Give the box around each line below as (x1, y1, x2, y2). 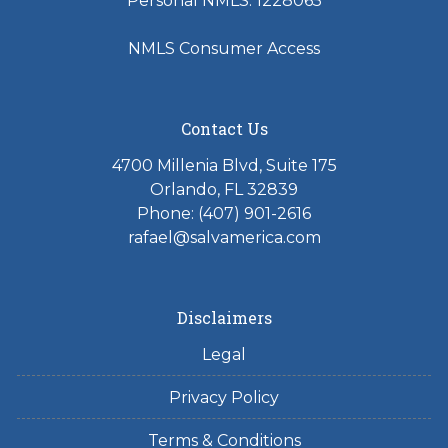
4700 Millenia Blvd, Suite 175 (111, 156, 337, 175)
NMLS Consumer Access (128, 39, 320, 58)
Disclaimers (176, 307, 272, 328)
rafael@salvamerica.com (127, 228, 321, 247)
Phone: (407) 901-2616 (137, 204, 311, 223)
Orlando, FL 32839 (150, 180, 298, 199)
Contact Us (180, 118, 268, 139)
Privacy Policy (169, 388, 279, 407)
